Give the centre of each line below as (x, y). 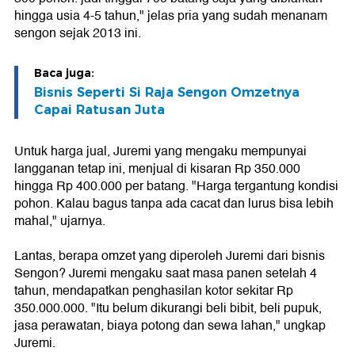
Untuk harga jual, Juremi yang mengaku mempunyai (160, 152)
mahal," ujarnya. (60, 221)
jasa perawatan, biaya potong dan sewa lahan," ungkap (170, 326)
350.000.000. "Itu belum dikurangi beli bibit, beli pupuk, (168, 309)
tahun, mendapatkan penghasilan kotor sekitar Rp (154, 291)
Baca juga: (64, 73)
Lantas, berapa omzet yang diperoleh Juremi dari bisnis (170, 256)
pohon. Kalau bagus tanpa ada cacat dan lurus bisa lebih (174, 204)
